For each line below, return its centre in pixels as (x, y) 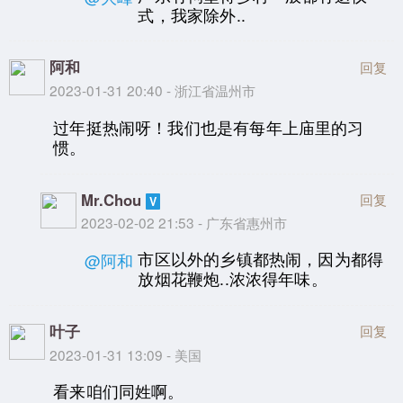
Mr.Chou (112, 199)
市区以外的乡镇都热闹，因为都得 (261, 259)
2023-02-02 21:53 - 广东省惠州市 (184, 222)
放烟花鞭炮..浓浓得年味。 (233, 279)
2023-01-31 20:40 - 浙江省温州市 (152, 90)
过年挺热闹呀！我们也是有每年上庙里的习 (209, 128)
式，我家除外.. (192, 14)
